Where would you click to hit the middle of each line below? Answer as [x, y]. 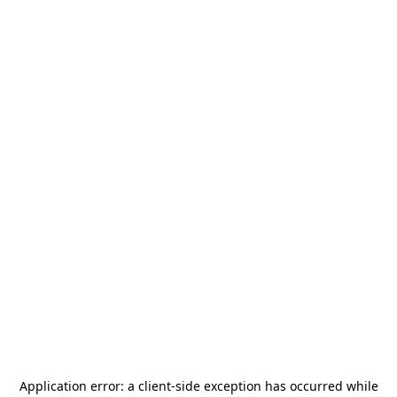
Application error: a [78, 386]
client [154, 386]
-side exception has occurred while [274, 386]
